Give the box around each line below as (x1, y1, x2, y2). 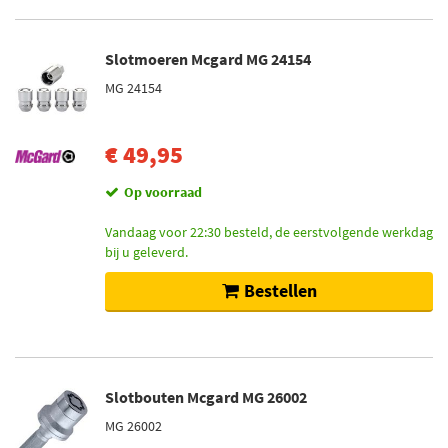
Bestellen (243, 279, 317, 302)
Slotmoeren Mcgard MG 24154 (105, 49, 311, 69)
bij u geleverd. (105, 243, 188, 261)
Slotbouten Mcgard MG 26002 (105, 387, 307, 407)
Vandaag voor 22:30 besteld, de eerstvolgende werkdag (105, 223, 433, 241)
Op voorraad (124, 183, 202, 201)
